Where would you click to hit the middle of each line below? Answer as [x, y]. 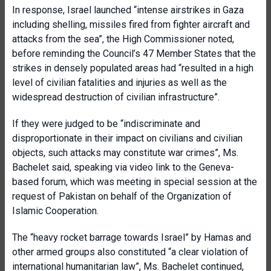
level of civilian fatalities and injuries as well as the [119, 83]
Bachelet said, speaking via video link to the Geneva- [123, 167]
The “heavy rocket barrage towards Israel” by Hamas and [132, 237]
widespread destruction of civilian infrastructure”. [116, 97]
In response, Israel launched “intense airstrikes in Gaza [128, 10]
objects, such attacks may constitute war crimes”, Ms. [125, 153]
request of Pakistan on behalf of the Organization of [122, 196]
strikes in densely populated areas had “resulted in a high [133, 68]
